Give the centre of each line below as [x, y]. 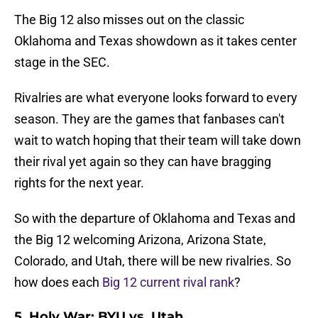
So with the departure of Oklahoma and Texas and [155, 219]
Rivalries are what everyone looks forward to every [156, 98]
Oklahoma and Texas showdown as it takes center [155, 41]
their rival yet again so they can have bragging [143, 162]
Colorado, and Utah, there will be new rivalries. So [153, 261]
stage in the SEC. [62, 62]
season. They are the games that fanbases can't [149, 119]
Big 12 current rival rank [168, 283]
